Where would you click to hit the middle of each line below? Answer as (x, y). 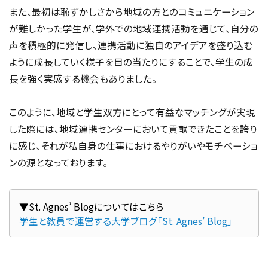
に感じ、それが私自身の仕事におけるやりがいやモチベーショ (133, 145)
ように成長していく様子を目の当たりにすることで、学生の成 (131, 61)
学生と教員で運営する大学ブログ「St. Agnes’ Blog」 (125, 220)
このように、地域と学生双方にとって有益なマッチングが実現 (132, 112)
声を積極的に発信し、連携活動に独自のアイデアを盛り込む (131, 45)
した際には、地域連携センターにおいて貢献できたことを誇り (133, 128)
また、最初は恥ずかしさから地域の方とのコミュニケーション (132, 11)
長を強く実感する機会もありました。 (83, 78)
